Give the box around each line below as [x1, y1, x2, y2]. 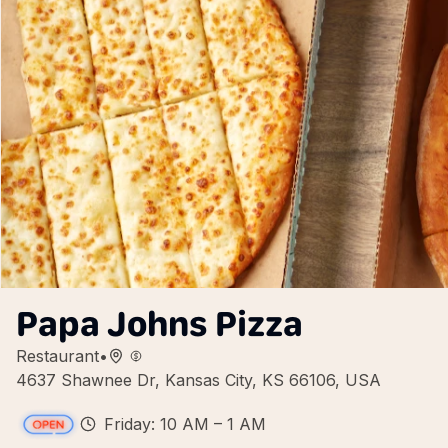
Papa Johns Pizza [16, 302, 303, 345]
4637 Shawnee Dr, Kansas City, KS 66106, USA [16, 370, 381, 390]
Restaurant [16, 346, 99, 366]
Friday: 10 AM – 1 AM [104, 414, 266, 434]
